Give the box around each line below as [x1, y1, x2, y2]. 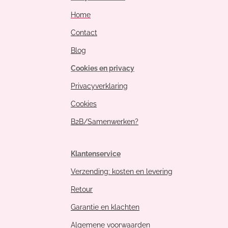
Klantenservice [71, 149, 121, 158]
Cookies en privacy [71, 64, 134, 72]
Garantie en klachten [71, 203, 139, 211]
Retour [71, 185, 93, 193]
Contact [71, 28, 97, 37]
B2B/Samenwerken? [71, 117, 138, 126]
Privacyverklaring [71, 81, 128, 90]
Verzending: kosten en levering [71, 167, 173, 176]
